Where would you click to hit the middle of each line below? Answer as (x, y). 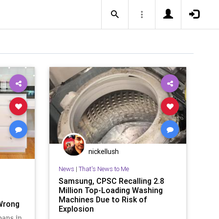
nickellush (104, 152)
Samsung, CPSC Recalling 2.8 (111, 181)
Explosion (76, 208)
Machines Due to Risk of (103, 199)
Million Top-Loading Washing (110, 190)
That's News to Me (104, 169)
